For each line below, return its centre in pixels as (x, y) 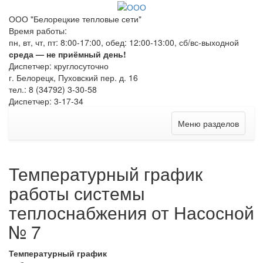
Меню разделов (208, 124)
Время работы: (38, 31)
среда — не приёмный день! (68, 54)
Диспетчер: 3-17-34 (46, 101)
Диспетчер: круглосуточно (59, 66)
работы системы (77, 193)
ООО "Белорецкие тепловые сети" (75, 19)
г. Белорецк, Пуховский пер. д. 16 (73, 78)
